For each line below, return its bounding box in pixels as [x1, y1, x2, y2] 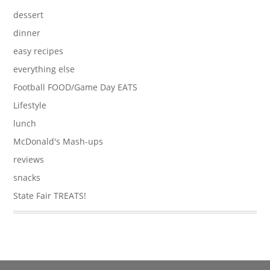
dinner [13, 27, 41, 39]
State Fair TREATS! [13, 190, 87, 201]
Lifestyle [13, 99, 47, 111]
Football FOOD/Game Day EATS [13, 81, 138, 93]
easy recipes [13, 45, 64, 57]
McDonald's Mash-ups [13, 136, 104, 147]
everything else [13, 63, 75, 75]
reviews [13, 154, 45, 165]
